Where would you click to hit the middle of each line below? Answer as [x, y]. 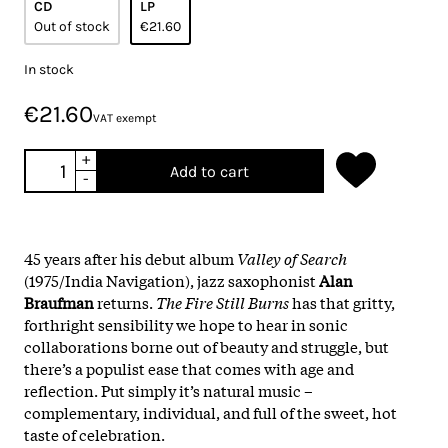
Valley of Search [292, 257]
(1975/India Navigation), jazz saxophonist [171, 279]
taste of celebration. [94, 433]
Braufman [59, 301]
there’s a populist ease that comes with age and [189, 367]
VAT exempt [125, 117]
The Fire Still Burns [222, 301]
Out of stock [72, 26]
